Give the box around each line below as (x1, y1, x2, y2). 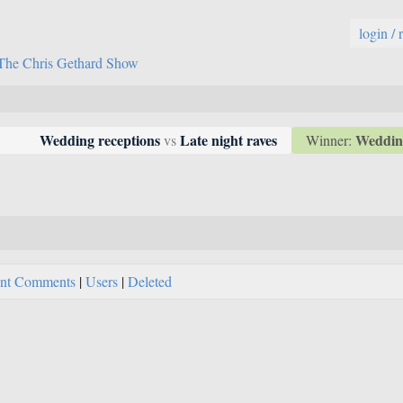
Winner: (306, 130, 355, 149)
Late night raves (176, 130, 277, 151)
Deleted (128, 272, 172, 291)
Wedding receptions (40, 130, 164, 151)
